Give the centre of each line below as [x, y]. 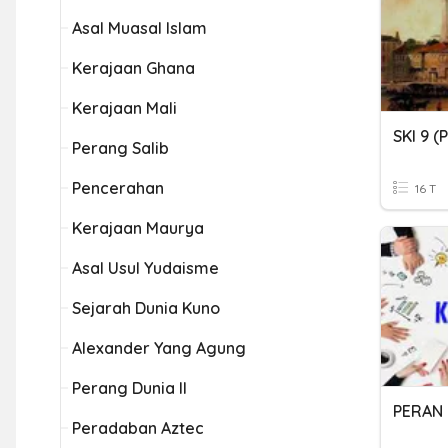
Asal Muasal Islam [139, 28]
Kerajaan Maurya [138, 228]
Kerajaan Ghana [133, 68]
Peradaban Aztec [138, 428]
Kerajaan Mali [124, 108]
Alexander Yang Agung [159, 348]
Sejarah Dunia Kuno [146, 308]
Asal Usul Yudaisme [145, 268]
